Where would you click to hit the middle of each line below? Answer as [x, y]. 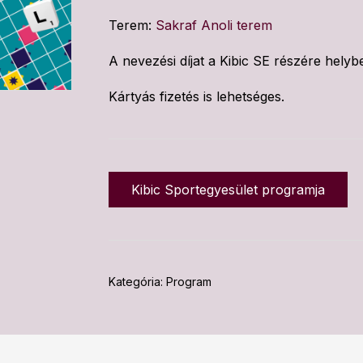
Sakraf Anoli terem [214, 25]
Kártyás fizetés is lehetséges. [196, 96]
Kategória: [137, 281]
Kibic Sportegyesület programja [228, 189]
